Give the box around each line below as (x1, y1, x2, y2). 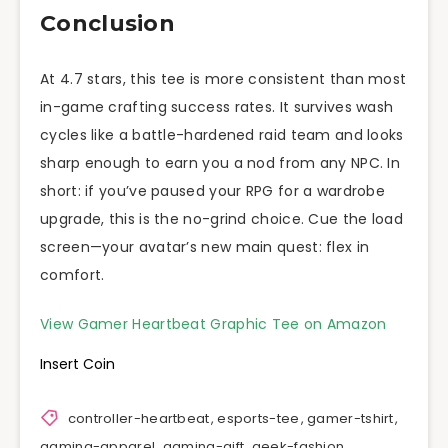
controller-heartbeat (67, 408, 210, 428)
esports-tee (217, 408, 300, 428)
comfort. (40, 264, 105, 285)
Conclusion (40, 10, 175, 38)
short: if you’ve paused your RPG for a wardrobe (40, 180, 386, 201)
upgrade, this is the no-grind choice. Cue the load (40, 208, 403, 229)
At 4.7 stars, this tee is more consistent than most (40, 68, 407, 89)
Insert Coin (40, 354, 115, 375)
